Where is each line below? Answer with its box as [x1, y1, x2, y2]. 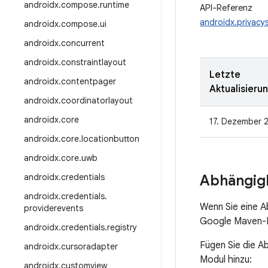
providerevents [24, 203, 83, 214]
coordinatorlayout [61, 95, 133, 106]
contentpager [61, 76, 116, 87]
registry [107, 222, 137, 233]
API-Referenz [200, 2, 252, 13]
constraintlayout [61, 57, 126, 68]
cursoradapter [61, 241, 118, 252]
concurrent [61, 38, 105, 48]
